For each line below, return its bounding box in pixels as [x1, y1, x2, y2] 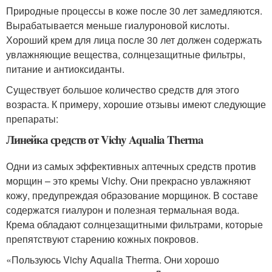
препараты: [6, 112, 58, 126]
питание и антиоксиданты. [6, 62, 124, 76]
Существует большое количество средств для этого [6, 83, 239, 97]
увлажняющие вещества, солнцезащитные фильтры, [6, 47, 245, 62]
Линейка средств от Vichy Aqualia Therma [6, 131, 203, 148]
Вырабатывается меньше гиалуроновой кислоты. [6, 18, 229, 33]
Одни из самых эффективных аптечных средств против [6, 159, 256, 174]
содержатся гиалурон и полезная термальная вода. [6, 203, 239, 217]
